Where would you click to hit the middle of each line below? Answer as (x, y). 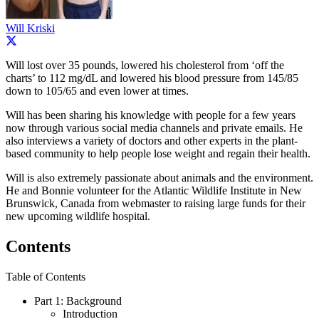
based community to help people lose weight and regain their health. (158, 154)
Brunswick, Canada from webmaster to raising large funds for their (156, 204)
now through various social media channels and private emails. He (154, 128)
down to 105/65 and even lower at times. (97, 91)
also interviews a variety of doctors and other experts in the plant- (152, 141)
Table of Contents (46, 276)
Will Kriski (30, 28)
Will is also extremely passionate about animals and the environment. (159, 178)
